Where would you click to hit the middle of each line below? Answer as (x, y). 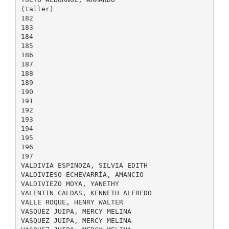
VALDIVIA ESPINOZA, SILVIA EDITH (84, 165)
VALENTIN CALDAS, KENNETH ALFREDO (86, 193)
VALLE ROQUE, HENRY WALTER (72, 202)
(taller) (37, 9)
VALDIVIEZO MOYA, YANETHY (70, 184)
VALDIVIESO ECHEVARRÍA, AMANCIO (82, 174)
